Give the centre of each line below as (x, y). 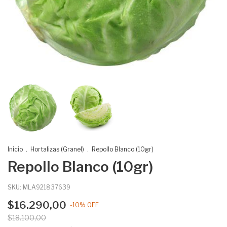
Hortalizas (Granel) (57, 149)
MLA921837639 (47, 187)
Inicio (15, 149)
